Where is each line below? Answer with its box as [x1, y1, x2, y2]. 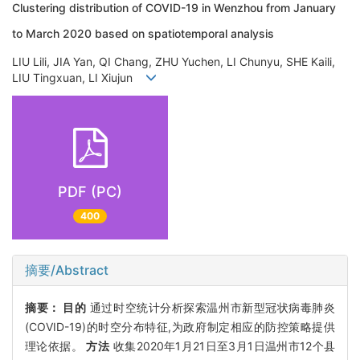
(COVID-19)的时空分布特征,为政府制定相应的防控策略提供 [25, 319, 335, 333]
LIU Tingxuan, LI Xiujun [12, 70, 145, 84]
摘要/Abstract [25, 261, 108, 278]
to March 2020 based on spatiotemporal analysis [12, 27, 274, 41]
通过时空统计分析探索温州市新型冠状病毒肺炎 [86, 300, 336, 314]
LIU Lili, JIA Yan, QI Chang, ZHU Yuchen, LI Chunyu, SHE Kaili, [12, 54, 335, 68]
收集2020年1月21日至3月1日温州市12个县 [109, 338, 336, 353]
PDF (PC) [58, 183, 122, 201]
